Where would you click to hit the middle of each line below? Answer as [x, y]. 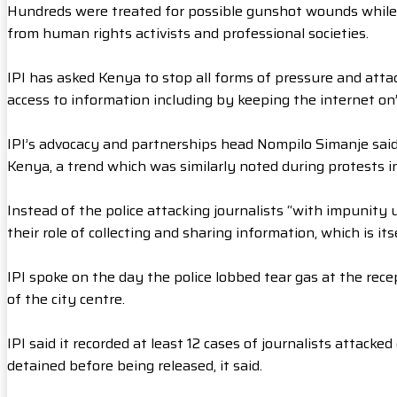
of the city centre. [66, 300]
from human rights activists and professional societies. [188, 34]
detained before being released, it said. [135, 366]
